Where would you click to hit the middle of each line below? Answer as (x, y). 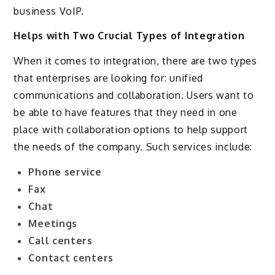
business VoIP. (49, 11)
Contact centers (71, 258)
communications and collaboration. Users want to (134, 95)
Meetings (53, 223)
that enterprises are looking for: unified (109, 78)
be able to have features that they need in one (126, 113)
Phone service (65, 172)
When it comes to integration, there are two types (135, 61)
